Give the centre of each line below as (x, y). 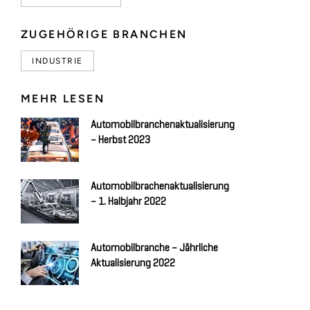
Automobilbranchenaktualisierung (163, 125)
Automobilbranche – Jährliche (154, 248)
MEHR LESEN (63, 99)
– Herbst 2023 (120, 140)
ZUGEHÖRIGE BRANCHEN (104, 35)
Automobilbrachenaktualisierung (160, 187)
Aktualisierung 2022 (133, 264)
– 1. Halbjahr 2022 (128, 202)
